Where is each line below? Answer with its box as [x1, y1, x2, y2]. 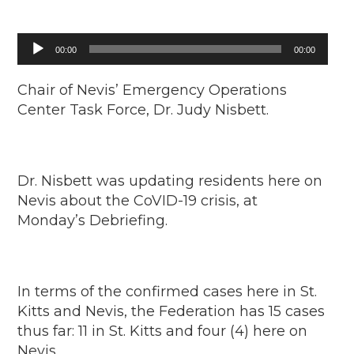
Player [17, 57, 50, 72]
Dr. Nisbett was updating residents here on [17, 172, 323, 190]
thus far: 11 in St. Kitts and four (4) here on [17, 322, 308, 340]
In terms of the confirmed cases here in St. [17, 283, 318, 300]
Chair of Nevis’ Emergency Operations [17, 81, 288, 99]
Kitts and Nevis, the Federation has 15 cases [17, 303, 326, 320]
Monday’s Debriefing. [17, 212, 168, 229]
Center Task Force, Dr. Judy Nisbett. [17, 101, 269, 119]
